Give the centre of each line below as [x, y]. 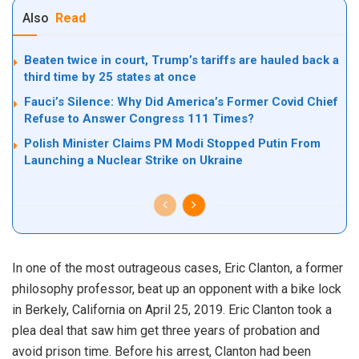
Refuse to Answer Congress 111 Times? [139, 119]
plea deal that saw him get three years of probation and [166, 331]
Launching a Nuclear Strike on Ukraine [133, 161]
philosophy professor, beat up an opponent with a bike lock [177, 289]
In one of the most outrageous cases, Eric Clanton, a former [177, 268]
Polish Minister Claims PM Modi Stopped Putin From [172, 144]
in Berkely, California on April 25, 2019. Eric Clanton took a [172, 310]
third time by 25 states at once [110, 77]
